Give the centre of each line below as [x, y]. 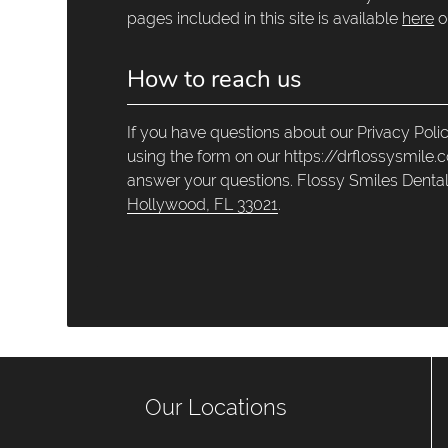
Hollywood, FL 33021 [203, 204]
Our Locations [215, 407]
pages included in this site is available [265, 18]
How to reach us [215, 78]
